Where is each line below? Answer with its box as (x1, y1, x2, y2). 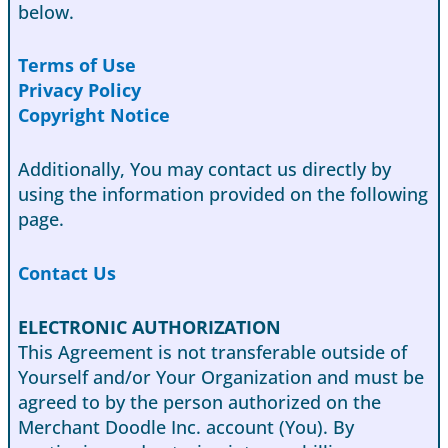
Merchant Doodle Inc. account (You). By (18, 415, 354, 440)
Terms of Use (18, 53, 136, 78)
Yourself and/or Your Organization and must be (18, 365, 424, 390)
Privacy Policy (18, 78, 141, 103)
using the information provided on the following (18, 182, 428, 207)
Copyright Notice (18, 103, 170, 128)
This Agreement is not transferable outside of (18, 340, 407, 365)
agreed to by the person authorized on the (18, 390, 381, 415)
